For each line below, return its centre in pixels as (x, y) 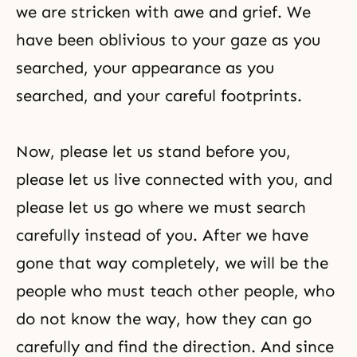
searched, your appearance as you (145, 68)
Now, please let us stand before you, (153, 151)
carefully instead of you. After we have (162, 235)
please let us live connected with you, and (174, 179)
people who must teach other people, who (175, 291)
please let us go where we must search (161, 207)
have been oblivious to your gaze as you (168, 40)
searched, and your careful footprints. (159, 96)
